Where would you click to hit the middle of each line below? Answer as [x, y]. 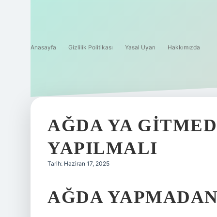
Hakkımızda [184, 47]
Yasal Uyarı [140, 47]
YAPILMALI [103, 148]
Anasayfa [43, 47]
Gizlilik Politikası [91, 47]
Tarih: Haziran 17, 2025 [78, 163]
